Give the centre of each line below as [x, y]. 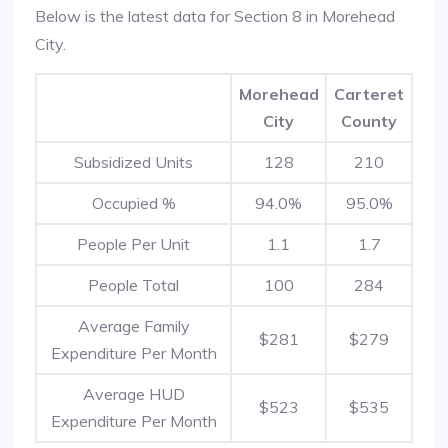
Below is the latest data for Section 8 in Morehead [215, 16]
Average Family [133, 326]
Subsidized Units [133, 162]
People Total [133, 285]
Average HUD [133, 394]
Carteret [369, 94]
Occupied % [133, 203]
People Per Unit [133, 244]
